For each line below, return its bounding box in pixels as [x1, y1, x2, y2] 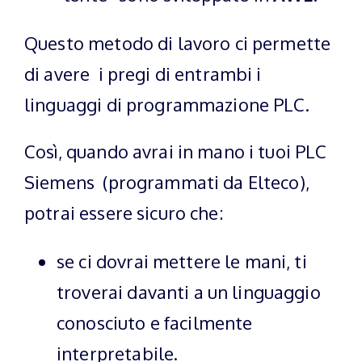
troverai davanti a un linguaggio [57, 280, 321, 303]
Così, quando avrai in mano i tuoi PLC [24, 140, 327, 162]
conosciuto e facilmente [57, 311, 253, 334]
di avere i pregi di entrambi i [24, 62, 266, 85]
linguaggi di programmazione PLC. [24, 93, 309, 116]
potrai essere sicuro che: [24, 201, 223, 224]
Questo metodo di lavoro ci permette [24, 32, 331, 54]
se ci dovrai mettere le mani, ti [57, 250, 307, 272]
